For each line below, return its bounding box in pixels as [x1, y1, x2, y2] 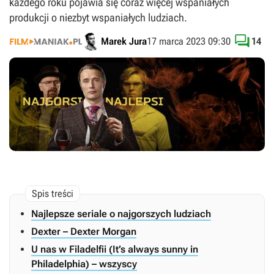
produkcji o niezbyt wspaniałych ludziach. [9, 11, 187, 24]
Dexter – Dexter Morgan [31, 226, 136, 238]
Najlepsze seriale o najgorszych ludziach [31, 208, 211, 220]
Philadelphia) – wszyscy [31, 258, 137, 270]
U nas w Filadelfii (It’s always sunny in [31, 243, 198, 256]
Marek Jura [101, 35, 147, 47]
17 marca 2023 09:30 [147, 35, 231, 47]
